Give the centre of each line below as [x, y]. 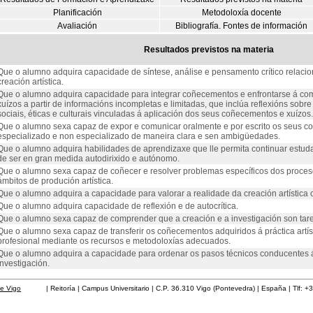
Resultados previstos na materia [209, 50]
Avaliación [77, 26]
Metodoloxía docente [241, 13]
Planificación [77, 13]
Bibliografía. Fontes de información [241, 26]
